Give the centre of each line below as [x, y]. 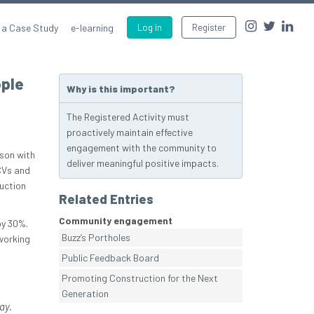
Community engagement [115, 221]
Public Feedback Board [110, 258]
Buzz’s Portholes [96, 238]
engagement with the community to [141, 148]
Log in [150, 27]
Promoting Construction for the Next [139, 278]
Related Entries [106, 199]
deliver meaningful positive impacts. [142, 163]
